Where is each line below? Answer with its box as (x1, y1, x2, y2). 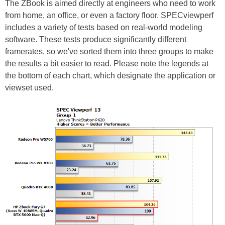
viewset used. (5, 83, 54, 92)
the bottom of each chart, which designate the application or (5, 71, 215, 80)
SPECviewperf (161, 11, 213, 20)
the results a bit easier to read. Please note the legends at (5, 59, 208, 68)
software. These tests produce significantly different (5, 35, 186, 44)
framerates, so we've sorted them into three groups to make (5, 47, 213, 56)
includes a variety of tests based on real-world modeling (5, 23, 202, 32)
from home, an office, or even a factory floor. (5, 11, 161, 20)
